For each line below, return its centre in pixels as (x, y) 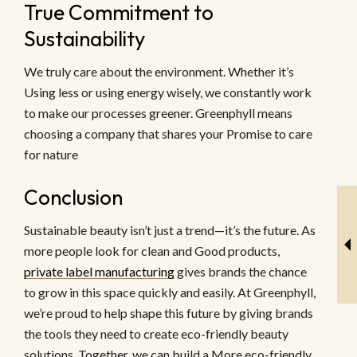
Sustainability (84, 39)
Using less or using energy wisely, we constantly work (168, 92)
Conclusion (73, 198)
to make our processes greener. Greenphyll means (158, 113)
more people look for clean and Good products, (152, 251)
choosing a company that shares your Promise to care (168, 134)
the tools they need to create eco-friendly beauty (156, 334)
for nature (51, 155)
